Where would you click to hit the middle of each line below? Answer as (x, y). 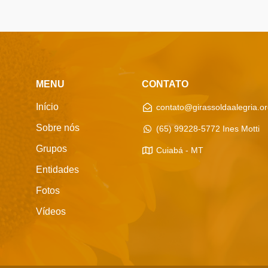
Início (47, 107)
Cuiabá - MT (179, 150)
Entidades (57, 170)
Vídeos (51, 212)
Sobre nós (58, 128)
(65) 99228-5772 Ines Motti (208, 129)
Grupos (51, 149)
